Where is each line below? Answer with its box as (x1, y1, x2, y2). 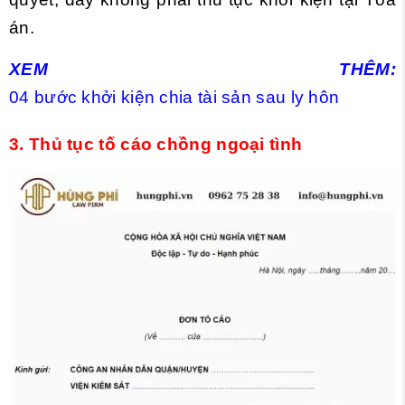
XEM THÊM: (9, 60, 396, 80)
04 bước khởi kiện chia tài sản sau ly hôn (9, 88, 340, 108)
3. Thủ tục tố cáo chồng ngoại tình (9, 135, 303, 155)
